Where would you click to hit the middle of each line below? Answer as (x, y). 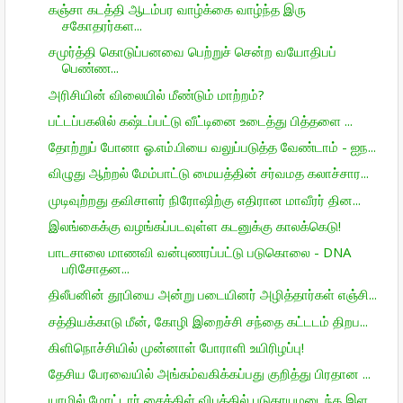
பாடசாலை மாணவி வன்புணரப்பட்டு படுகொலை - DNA (199, 252)
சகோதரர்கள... (102, 25)
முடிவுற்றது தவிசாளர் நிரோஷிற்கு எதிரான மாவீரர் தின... (204, 199)
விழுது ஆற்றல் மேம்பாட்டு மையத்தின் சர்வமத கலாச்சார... (208, 173)
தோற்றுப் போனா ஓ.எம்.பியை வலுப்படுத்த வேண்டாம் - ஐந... (212, 147)
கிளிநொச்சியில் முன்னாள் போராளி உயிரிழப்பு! (176, 347)
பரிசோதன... (95, 268)
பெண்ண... (90, 68)
